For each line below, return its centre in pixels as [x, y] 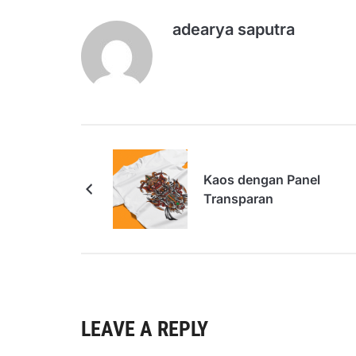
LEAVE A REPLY [145, 329]
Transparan [238, 199]
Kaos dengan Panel [262, 180]
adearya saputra [234, 29]
